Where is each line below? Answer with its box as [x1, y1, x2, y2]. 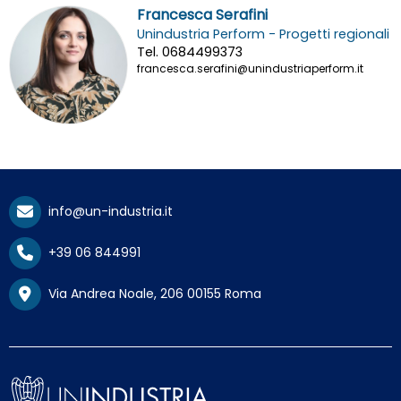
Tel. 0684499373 [136, 43, 243, 62]
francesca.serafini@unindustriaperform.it [136, 61, 363, 77]
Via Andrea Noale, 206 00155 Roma [41, 284, 261, 303]
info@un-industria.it [41, 201, 173, 220]
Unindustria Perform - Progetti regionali [136, 25, 389, 44]
